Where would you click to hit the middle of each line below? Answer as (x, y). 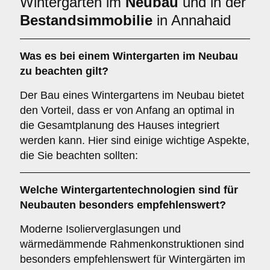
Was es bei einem (66, 56)
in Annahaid (192, 20)
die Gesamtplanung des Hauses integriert (120, 125)
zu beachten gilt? (64, 71)
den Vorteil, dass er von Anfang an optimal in (127, 110)
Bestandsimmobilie (86, 20)
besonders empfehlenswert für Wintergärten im (133, 259)
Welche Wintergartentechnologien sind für (129, 190)
